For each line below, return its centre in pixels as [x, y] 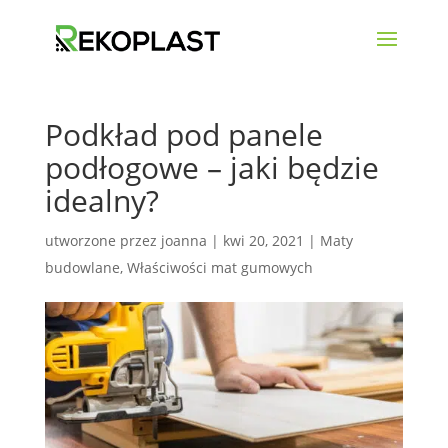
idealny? [101, 200]
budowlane [82, 267]
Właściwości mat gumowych [219, 267]
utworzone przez [102, 240]
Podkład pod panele [183, 134]
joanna [183, 240]
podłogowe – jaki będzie [211, 167]
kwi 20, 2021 [263, 240]
